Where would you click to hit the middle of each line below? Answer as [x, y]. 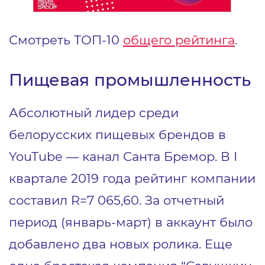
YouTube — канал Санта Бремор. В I [123, 156]
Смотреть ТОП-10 [66, 40]
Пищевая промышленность [130, 80]
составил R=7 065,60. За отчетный [117, 200]
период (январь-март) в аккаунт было [131, 222]
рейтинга [205, 40]
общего [149, 40]
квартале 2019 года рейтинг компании [132, 178]
